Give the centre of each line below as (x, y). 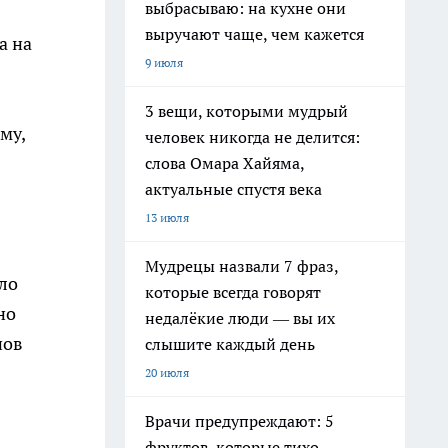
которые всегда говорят (233, 292)
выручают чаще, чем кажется (254, 34)
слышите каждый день (230, 344)
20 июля (167, 372)
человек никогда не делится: (252, 137)
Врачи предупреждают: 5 (239, 421)
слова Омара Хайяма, (225, 163)
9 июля (164, 62)
